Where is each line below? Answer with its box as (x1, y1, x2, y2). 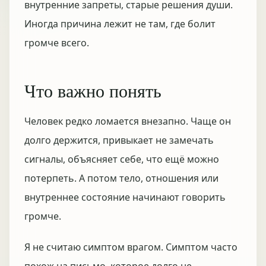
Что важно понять (24, 78, 161, 102)
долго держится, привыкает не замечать (24, 134, 214, 147)
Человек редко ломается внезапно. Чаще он (24, 115, 231, 128)
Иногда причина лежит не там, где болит (24, 17, 216, 30)
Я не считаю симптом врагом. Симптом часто (24, 240, 237, 254)
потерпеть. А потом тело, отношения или (24, 172, 218, 185)
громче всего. (24, 36, 89, 49)
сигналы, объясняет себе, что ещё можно (24, 153, 219, 166)
